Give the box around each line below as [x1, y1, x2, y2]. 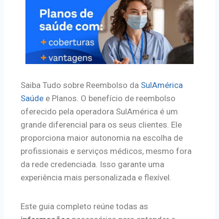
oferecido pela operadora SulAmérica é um [21, 107, 178, 117]
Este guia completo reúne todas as [21, 201, 148, 212]
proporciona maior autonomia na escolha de [21, 133, 183, 143]
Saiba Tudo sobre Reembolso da [21, 80, 141, 90]
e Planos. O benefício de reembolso [44, 93, 175, 104]
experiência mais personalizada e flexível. [21, 173, 172, 183]
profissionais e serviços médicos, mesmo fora [21, 146, 192, 156]
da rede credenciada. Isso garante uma [21, 159, 164, 170]
